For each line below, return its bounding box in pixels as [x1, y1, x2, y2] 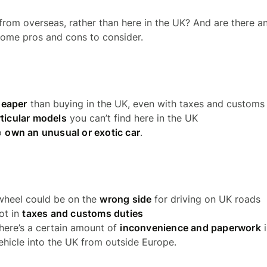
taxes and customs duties [22, 207, 144, 219]
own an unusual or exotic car [5, 126, 140, 138]
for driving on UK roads [151, 193, 261, 205]
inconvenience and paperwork [120, 222, 261, 234]
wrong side [100, 193, 152, 205]
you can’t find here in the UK [66, 112, 198, 124]
